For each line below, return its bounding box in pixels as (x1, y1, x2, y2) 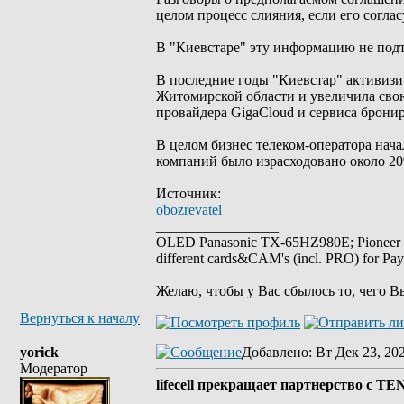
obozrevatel (156, 202, 222, 217)
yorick (20, 344, 59, 360)
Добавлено (242, 344, 308, 360)
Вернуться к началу (20, 310, 140, 326)
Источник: (156, 186, 221, 201)
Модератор (20, 361, 87, 376)
